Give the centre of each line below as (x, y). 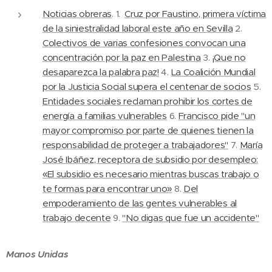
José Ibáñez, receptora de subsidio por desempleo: (151, 159)
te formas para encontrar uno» (107, 189)
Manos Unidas (37, 254)
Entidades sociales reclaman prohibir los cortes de (148, 101)
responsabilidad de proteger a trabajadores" (135, 145)
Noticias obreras (77, 14)
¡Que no (229, 57)
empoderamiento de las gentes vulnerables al (140, 203)
